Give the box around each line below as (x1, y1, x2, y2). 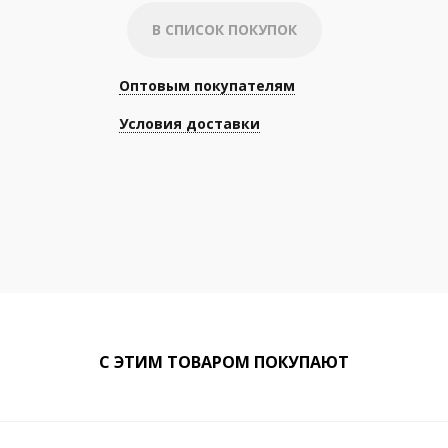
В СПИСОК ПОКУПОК (151, 20, 297, 39)
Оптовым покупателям (118, 76, 295, 95)
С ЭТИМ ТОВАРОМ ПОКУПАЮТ (99, 351, 349, 373)
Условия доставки (118, 114, 260, 133)
